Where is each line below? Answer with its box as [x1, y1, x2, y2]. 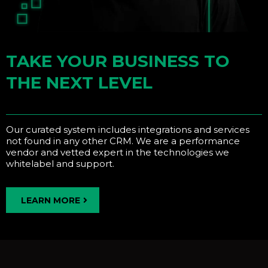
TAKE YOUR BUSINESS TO [6, 51, 230, 72]
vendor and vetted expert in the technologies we [6, 147, 229, 159]
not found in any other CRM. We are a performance [6, 135, 240, 147]
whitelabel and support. [6, 158, 114, 170]
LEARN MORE [21, 195, 80, 206]
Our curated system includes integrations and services [6, 124, 249, 136]
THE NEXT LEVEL [6, 72, 153, 93]
